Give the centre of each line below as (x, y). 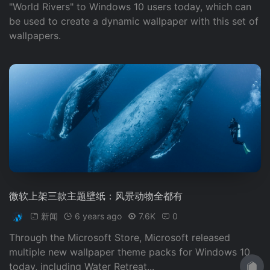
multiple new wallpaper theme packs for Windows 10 (130, 252)
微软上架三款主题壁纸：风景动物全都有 (96, 196)
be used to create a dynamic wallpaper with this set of (134, 21)
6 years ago (98, 216)
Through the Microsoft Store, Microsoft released (120, 237)
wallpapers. (35, 36)
